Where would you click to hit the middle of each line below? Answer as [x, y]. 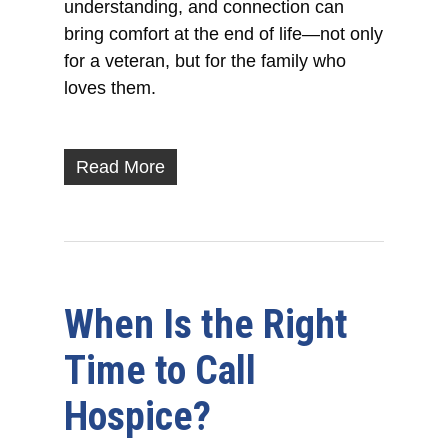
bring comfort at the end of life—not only [224, 34]
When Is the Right [206, 325]
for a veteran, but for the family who [205, 61]
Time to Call [160, 371]
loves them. [110, 88]
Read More [121, 167]
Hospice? [138, 417]
